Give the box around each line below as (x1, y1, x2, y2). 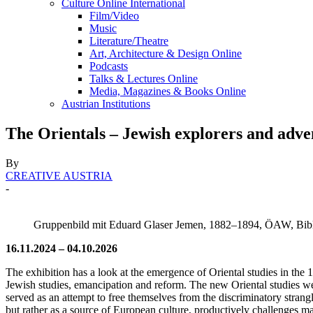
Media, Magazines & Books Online (89, 85, 246, 97)
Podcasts (89, 60, 128, 72)
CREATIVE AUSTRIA (6, 169, 112, 182)
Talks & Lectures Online (89, 73, 198, 85)
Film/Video (89, 10, 139, 22)
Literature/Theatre (89, 35, 168, 47)
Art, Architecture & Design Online (89, 48, 242, 59)
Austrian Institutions (61, 98, 150, 110)
